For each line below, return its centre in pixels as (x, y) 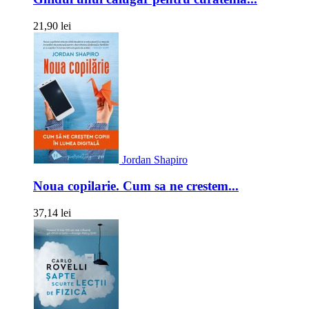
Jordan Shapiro (155, 159)
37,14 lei (52, 213)
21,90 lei (52, 26)
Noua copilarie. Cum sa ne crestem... (136, 186)
